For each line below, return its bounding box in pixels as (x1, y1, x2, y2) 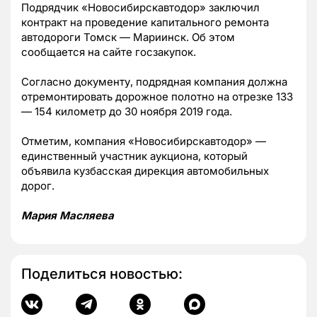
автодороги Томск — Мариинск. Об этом (21, 30, 235, 45)
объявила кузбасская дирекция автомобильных (21, 164, 269, 178)
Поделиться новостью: (21, 265, 183, 283)
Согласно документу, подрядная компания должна (21, 75, 287, 89)
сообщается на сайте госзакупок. (21, 45, 196, 59)
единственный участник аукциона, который (21, 149, 248, 163)
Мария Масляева (21, 209, 114, 223)
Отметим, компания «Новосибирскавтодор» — (21, 134, 266, 149)
